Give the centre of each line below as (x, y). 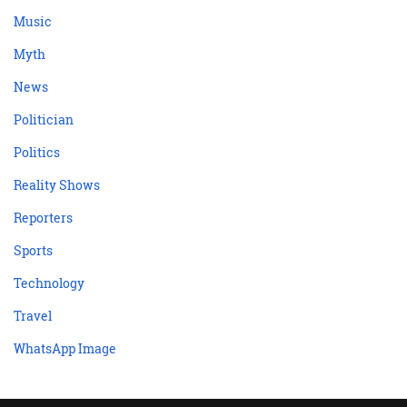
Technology (49, 283)
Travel (33, 316)
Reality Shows (57, 185)
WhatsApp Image (65, 349)
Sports (33, 251)
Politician (44, 120)
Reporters (43, 218)
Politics (37, 153)
